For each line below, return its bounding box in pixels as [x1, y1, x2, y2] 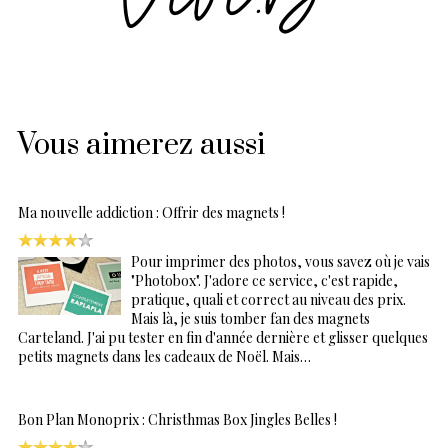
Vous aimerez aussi [18, 126, 265, 164]
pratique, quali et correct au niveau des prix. [131, 289, 406, 309]
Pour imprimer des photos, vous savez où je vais [131, 251, 430, 271]
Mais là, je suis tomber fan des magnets [131, 308, 370, 328]
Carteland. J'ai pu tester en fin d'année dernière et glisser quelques [18, 327, 428, 347]
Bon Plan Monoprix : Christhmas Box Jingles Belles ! [18, 409, 337, 429]
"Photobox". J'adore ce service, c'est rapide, [131, 270, 398, 290]
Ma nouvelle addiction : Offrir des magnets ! [18, 202, 285, 222]
